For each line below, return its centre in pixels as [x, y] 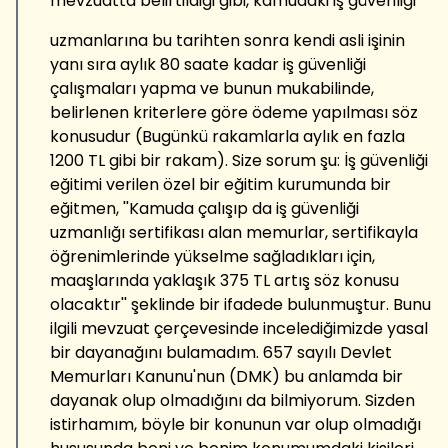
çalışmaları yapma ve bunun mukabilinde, [212, 88]
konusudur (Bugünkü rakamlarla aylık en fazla [227, 136]
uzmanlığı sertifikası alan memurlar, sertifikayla [234, 232]
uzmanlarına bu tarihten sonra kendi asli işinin [227, 40]
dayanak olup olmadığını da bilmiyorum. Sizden [232, 400]
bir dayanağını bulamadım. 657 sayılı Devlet [221, 352]
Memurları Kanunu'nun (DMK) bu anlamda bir [226, 376]
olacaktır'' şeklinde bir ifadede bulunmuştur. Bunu [240, 304]
